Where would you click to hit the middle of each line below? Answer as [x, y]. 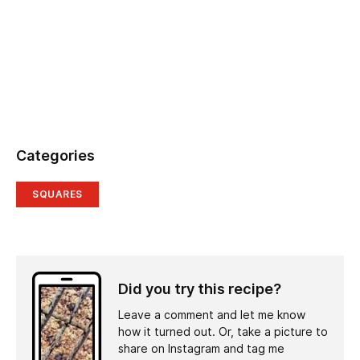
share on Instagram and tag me [201, 349]
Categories [55, 156]
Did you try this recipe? [200, 289]
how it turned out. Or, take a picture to [223, 332]
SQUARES [57, 194]
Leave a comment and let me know [212, 315]
